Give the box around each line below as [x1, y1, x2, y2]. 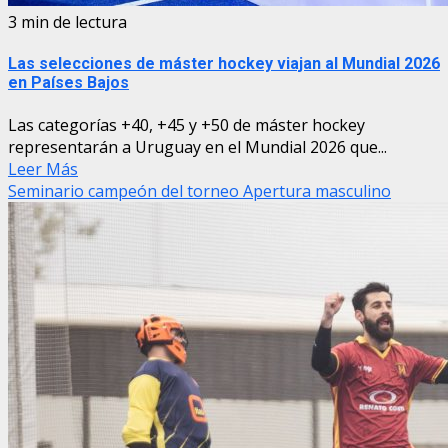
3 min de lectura [8, 11, 127, 34]
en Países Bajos [8, 73, 129, 93]
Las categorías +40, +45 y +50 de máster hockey [8, 113, 365, 136]
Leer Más [8, 157, 78, 180]
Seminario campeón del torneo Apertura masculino [8, 179, 391, 202]
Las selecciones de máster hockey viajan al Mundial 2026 [8, 54, 440, 74]
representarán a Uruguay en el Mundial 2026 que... [8, 135, 387, 158]
